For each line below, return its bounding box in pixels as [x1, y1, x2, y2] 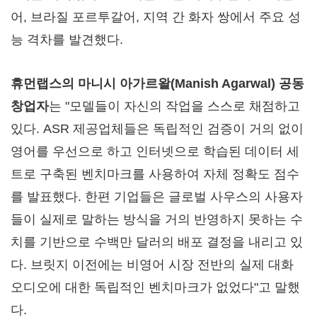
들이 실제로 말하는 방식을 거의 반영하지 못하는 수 [11, 212, 303, 226]
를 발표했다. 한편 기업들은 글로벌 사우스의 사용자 [11, 190, 303, 204]
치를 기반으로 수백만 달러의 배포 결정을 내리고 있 [11, 235, 303, 249]
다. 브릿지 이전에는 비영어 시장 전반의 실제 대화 [11, 258, 294, 272]
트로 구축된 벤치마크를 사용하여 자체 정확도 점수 [11, 167, 299, 181]
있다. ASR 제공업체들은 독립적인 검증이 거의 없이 [11, 122, 304, 136]
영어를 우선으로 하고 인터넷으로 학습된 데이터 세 [11, 144, 299, 158]
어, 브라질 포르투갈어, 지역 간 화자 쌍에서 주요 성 [11, 10, 301, 24]
